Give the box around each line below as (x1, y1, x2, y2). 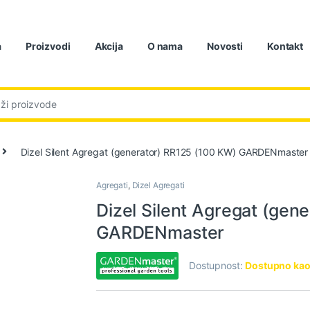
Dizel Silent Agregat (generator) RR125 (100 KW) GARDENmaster (20, 145, 309, 158)
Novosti (206, 39, 244, 52)
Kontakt (267, 39, 304, 52)
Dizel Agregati (131, 180, 185, 191)
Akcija (94, 39, 123, 52)
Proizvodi (25, 39, 71, 52)
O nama (147, 39, 183, 52)
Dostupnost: (189, 259, 246, 272)
